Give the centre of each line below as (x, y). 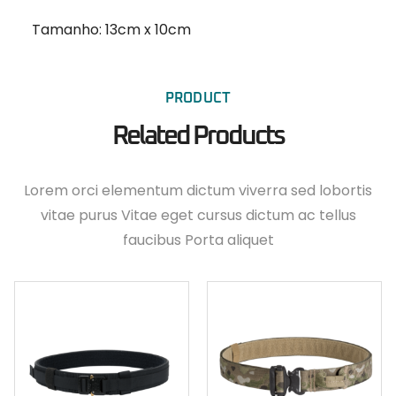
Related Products (198, 137)
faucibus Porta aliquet (198, 240)
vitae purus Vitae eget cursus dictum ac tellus (198, 216)
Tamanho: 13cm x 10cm (111, 30)
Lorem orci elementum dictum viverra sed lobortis (198, 191)
